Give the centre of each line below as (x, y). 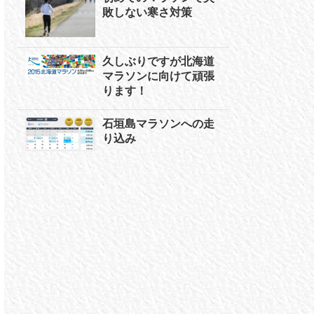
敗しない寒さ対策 (147, 12)
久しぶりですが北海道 (158, 62)
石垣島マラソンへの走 (158, 124)
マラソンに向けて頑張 (158, 76)
